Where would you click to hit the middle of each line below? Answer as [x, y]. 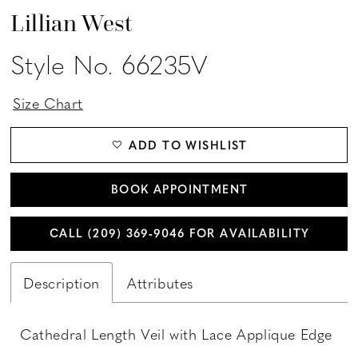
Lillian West [72, 22]
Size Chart [48, 103]
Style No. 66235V [109, 64]
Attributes [160, 283]
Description [62, 283]
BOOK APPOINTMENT [179, 189]
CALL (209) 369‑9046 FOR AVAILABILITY [179, 233]
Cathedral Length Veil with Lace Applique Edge [176, 333]
